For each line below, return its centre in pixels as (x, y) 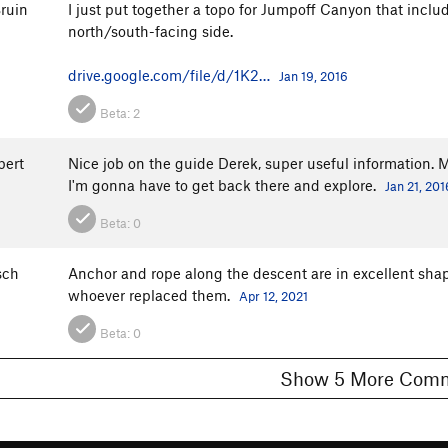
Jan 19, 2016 (313, 75)
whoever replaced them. (151, 294)
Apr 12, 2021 (273, 295)
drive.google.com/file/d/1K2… (169, 74)
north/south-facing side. (150, 30)
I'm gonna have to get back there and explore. (224, 184)
